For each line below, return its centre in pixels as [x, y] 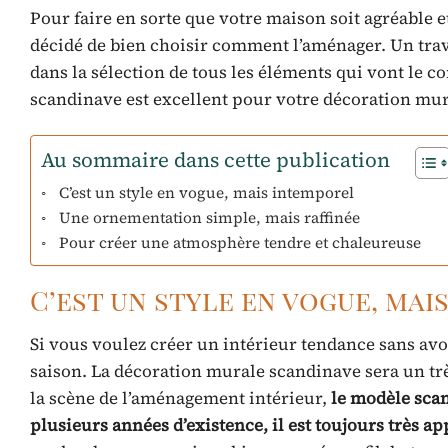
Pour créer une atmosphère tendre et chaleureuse [240, 242]
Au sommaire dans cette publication [215, 160]
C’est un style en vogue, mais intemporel [207, 192]
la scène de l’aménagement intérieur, [180, 398]
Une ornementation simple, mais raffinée [212, 217]
